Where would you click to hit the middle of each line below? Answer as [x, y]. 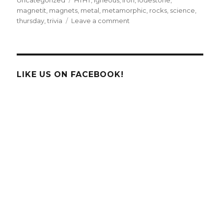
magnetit [32, 10]
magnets [64, 10]
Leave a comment [101, 20]
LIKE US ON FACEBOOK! [70, 74]
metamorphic [124, 10]
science [183, 10]
